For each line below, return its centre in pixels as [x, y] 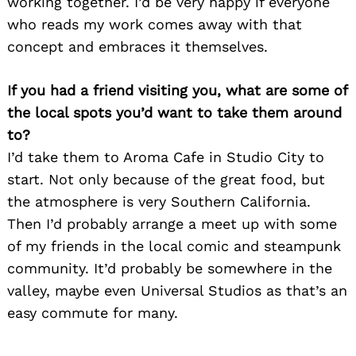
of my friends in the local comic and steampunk [174, 246]
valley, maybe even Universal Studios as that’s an [177, 290]
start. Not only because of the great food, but [166, 179]
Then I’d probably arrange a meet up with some [172, 223]
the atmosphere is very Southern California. [159, 201]
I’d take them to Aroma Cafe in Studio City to [166, 157]
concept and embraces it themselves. [137, 46]
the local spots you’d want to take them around [174, 112]
